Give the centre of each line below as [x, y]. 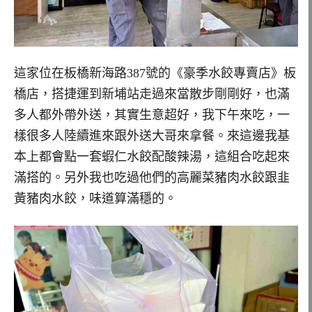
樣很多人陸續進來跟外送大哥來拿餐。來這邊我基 [152, 136]
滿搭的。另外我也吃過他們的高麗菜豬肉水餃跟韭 [152, 178]
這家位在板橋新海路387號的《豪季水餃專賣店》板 [155, 73]
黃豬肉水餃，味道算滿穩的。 [95, 199]
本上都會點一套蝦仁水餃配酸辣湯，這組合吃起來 [152, 157]
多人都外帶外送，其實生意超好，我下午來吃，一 [152, 115]
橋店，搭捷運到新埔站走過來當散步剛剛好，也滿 [152, 94]
